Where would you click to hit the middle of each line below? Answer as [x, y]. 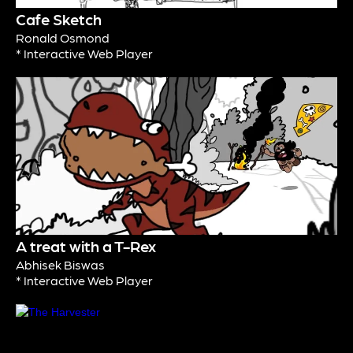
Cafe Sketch [59, 19]
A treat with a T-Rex [86, 246]
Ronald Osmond [63, 38]
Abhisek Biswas [60, 265]
